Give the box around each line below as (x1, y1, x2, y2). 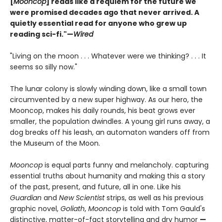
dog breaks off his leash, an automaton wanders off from (10, 127, 210, 137)
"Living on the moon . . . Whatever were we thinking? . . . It (10, 51, 206, 61)
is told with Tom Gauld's (121, 204, 205, 214)
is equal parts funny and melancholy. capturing (43, 160, 209, 170)
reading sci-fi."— (10, 29, 73, 39)
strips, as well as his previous (107, 193, 204, 203)
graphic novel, (10, 204, 60, 214)
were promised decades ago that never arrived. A (10, 7, 199, 17)
